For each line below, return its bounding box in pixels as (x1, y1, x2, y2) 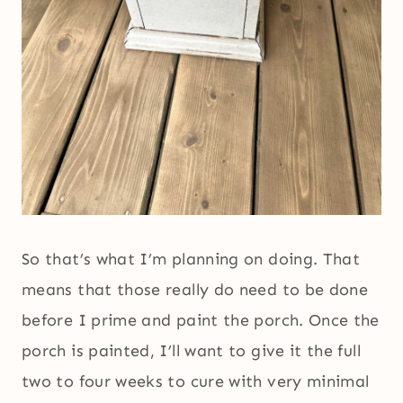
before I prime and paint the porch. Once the (22, 310, 380, 331)
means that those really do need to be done (22, 280, 369, 300)
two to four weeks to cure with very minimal (22, 372, 370, 392)
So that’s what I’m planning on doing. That (22, 249, 361, 270)
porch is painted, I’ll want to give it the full (22, 341, 361, 362)
